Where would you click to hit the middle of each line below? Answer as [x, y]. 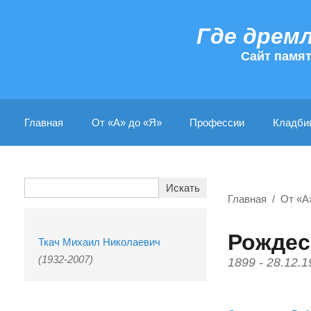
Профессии [217, 123]
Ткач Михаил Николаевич [99, 242]
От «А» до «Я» [126, 123]
